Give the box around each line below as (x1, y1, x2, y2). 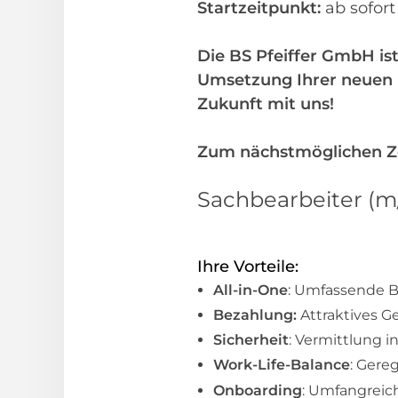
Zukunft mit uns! (197, 94, 338, 114)
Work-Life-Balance (213, 356, 350, 374)
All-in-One (213, 282, 288, 298)
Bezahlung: (213, 306, 300, 324)
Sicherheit (213, 331, 289, 349)
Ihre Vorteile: (197, 257, 298, 276)
